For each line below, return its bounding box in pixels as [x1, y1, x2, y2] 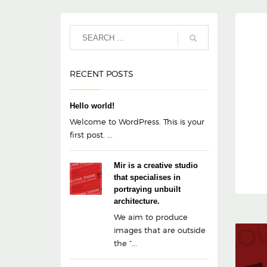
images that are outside [114, 225, 206, 235]
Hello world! [70, 101, 114, 110]
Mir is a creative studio [114, 161, 198, 170]
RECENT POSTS [70, 69, 133, 79]
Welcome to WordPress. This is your [70, 117, 204, 126]
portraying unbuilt [114, 185, 181, 194]
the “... [114, 238, 137, 248]
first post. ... [70, 130, 113, 139]
